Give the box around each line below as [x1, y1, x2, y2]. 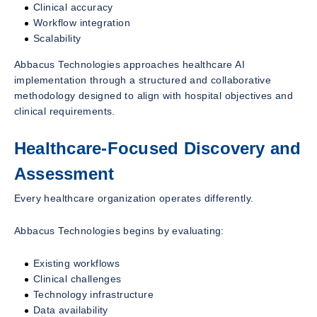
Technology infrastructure [33, 288, 154, 300]
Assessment [14, 164, 115, 184]
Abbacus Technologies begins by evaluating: [14, 224, 224, 236]
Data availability [33, 304, 108, 316]
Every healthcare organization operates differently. [14, 192, 254, 204]
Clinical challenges [33, 272, 122, 284]
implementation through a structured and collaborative [14, 74, 272, 86]
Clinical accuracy [33, 1, 113, 13]
